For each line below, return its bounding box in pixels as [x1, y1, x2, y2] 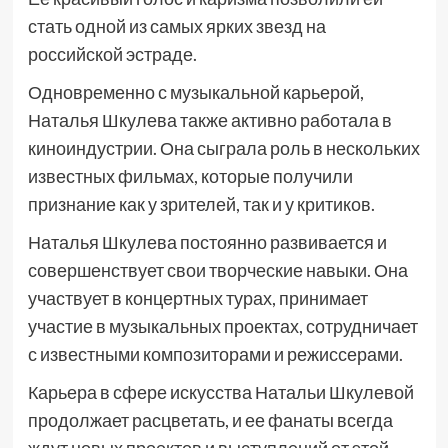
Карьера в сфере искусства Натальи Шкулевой [27, 381, 414, 403]
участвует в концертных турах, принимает [27, 287, 368, 309]
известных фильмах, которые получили [27, 165, 353, 187]
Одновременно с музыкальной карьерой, [27, 81, 364, 103]
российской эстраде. [27, 43, 197, 65]
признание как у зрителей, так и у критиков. [27, 193, 375, 215]
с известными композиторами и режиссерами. [27, 343, 403, 365]
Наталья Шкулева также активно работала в [27, 109, 392, 131]
